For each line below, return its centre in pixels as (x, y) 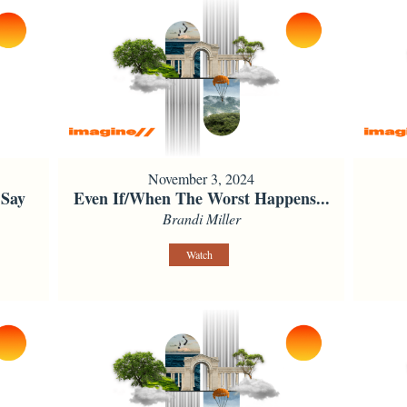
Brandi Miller (201, 219)
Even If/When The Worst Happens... (201, 199)
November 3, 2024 (202, 179)
